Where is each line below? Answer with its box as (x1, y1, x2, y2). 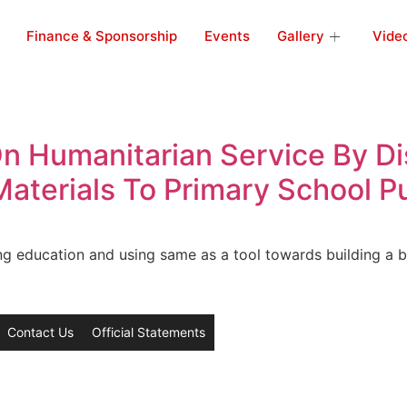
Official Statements (92, 324, 205, 341)
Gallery (277, 27, 324, 45)
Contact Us (7, 324, 74, 341)
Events (204, 27, 250, 45)
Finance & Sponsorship (26, 27, 177, 45)
